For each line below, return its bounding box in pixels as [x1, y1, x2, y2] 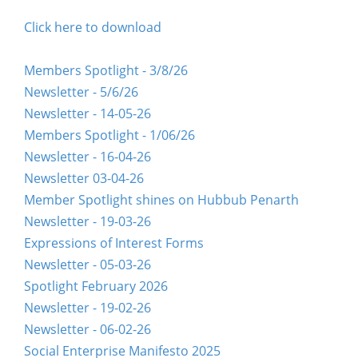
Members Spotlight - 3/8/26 [24, 62, 188, 80]
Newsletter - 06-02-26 [24, 320, 151, 339]
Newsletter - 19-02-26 [24, 299, 151, 317]
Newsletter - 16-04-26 [24, 148, 151, 166]
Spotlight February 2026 [24, 277, 168, 296]
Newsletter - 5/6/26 [24, 83, 138, 101]
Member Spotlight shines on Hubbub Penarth [24, 191, 299, 209]
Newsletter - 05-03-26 [24, 256, 151, 274]
